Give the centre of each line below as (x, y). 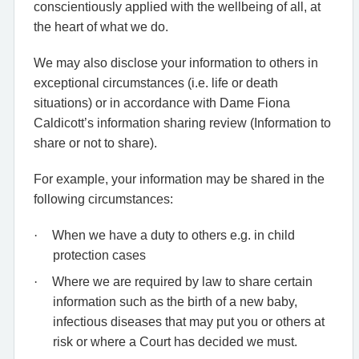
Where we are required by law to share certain (182, 281)
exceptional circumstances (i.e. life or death (156, 83)
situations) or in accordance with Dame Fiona (162, 103)
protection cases (99, 255)
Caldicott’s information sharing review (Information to (182, 123)
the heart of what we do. (101, 26)
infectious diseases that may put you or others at (189, 321)
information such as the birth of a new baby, (175, 301)
